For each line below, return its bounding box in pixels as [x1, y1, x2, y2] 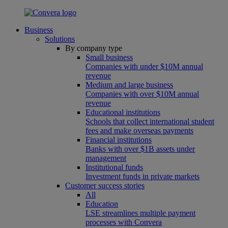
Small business [85, 53, 133, 62]
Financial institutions [85, 135, 152, 144]
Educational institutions [85, 108, 160, 117]
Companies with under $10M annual [85, 62, 203, 71]
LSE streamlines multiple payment [85, 209, 195, 217]
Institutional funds [85, 163, 143, 172]
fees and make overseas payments [85, 126, 193, 135]
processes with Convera [85, 218, 162, 226]
